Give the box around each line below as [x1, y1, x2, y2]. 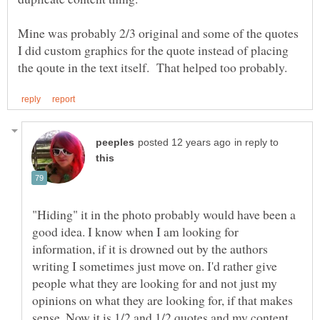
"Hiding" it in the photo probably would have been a [32, 206, 296, 224]
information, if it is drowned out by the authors [32, 240, 268, 258]
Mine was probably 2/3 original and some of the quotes [18, 24, 299, 42]
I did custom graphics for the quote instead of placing [18, 41, 289, 59]
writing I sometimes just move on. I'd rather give [32, 257, 277, 275]
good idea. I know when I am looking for [32, 223, 239, 241]
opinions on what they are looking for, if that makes [32, 291, 293, 309]
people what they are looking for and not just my [32, 274, 277, 292]
